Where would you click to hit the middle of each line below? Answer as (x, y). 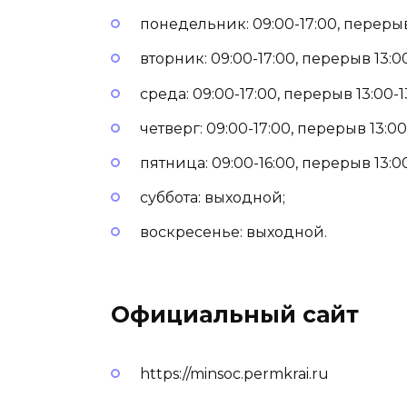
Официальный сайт (235, 315)
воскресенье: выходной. (233, 233)
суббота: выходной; (213, 198)
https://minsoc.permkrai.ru (234, 373)
